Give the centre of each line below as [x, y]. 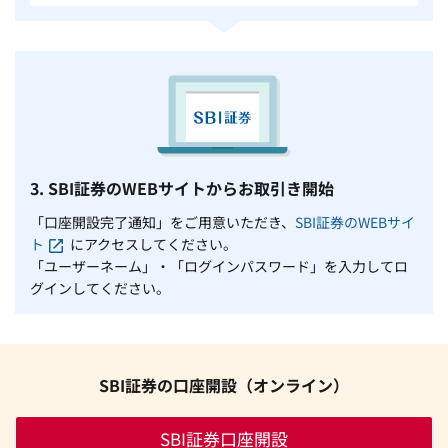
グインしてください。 [100, 288]
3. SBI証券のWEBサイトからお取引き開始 [182, 188]
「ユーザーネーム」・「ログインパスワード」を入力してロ [219, 266]
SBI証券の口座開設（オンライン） [224, 385]
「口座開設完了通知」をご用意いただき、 [162, 222]
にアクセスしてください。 [153, 244]
